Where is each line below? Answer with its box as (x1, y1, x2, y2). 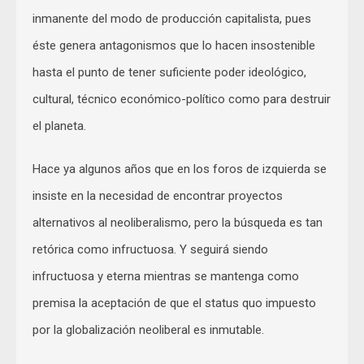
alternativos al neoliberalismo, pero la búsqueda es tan (32, 214, 323, 230)
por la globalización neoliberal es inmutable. (32, 322, 264, 337)
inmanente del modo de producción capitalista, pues (32, 11, 311, 26)
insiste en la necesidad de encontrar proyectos (32, 188, 283, 203)
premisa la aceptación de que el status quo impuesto (32, 295, 316, 310)
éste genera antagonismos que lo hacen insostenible (32, 37, 315, 53)
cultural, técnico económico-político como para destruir (32, 91, 331, 106)
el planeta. (32, 118, 86, 133)
